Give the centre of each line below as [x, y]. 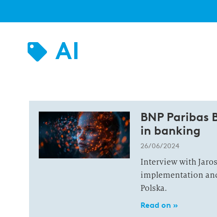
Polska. [154, 188]
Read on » [159, 205]
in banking [170, 131]
